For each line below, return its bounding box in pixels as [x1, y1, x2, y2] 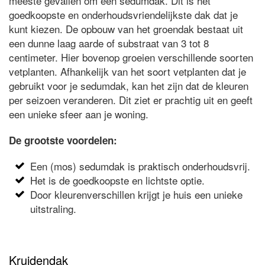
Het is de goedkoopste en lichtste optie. [30, 172, 205, 188]
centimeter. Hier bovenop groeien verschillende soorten [9, 49, 253, 64]
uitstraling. [30, 201, 77, 216]
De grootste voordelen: [9, 132, 117, 147]
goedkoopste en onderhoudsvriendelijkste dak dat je [9, 7, 238, 22]
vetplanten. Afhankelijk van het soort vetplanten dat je [9, 63, 246, 79]
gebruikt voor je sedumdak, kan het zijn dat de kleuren [9, 77, 248, 93]
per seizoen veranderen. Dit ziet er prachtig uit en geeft [9, 92, 253, 107]
